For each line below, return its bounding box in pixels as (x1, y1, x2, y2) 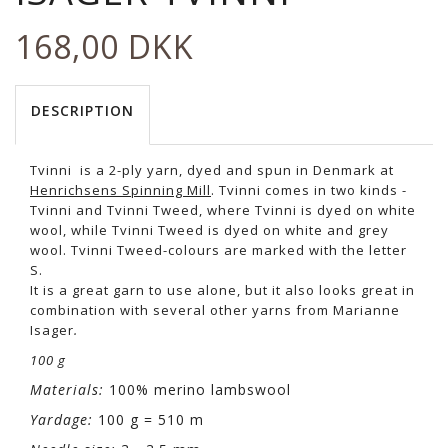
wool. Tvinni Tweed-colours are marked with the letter (30, 241, 407, 260)
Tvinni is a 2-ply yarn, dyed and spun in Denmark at (30, 161, 394, 180)
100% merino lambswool (109, 380, 291, 400)
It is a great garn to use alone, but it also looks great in (30, 281, 415, 300)
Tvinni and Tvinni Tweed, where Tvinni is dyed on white (30, 201, 416, 220)
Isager (30, 321, 74, 340)
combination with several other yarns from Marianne (30, 301, 400, 320)
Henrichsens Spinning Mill (30, 181, 211, 200)
